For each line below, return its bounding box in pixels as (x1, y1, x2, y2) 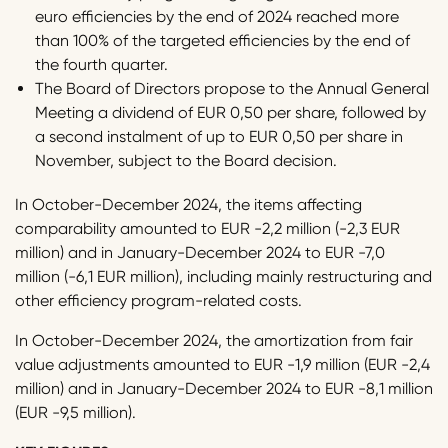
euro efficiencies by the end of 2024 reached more (35, 7, 399, 27)
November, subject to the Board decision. (35, 151, 337, 171)
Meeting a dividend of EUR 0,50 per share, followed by (35, 103, 426, 123)
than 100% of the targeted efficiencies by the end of (35, 31, 410, 51)
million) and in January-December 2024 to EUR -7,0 (15, 243, 385, 263)
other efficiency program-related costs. (15, 291, 302, 311)
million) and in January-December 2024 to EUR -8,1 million (15, 379, 433, 399)
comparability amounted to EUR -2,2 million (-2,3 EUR (15, 219, 400, 239)
